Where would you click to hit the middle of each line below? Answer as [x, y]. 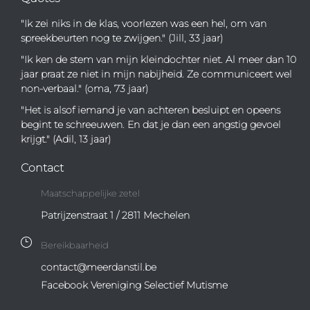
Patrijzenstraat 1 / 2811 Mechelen [115, 215]
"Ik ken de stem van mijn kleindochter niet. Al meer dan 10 [158, 59]
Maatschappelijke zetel [90, 193]
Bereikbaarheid [75, 245]
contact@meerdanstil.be [99, 267]
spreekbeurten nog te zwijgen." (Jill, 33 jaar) [122, 38]
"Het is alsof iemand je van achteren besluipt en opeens [151, 110]
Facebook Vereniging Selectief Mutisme [134, 285]
